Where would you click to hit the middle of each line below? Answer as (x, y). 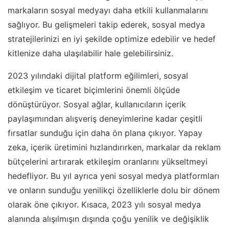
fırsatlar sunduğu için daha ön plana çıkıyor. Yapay (105, 133)
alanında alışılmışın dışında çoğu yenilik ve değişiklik (108, 219)
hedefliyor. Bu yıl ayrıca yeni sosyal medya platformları (113, 176)
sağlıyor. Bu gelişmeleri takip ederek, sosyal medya (106, 24)
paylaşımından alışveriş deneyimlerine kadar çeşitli (105, 118)
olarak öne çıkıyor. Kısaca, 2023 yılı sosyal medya (104, 204)
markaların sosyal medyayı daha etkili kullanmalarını (108, 10)
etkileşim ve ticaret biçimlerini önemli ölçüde (94, 90)
